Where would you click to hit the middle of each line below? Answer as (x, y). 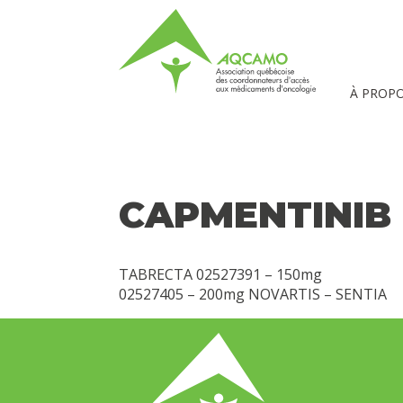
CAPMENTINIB (255, 215)
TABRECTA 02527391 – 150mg (220, 275)
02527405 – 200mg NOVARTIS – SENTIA (253, 295)
